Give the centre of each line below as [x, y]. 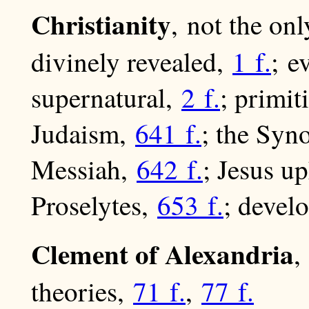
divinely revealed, [132, 62]
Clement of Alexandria [162, 254]
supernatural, [106, 98]
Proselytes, [94, 205]
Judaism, [83, 133]
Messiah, [84, 169]
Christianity [101, 24]
